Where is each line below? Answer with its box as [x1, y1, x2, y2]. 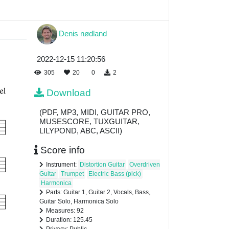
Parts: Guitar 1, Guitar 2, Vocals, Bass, [46, 189, 150, 196]
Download [47, 87, 91, 99]
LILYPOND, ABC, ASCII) [39, 126, 122, 135]
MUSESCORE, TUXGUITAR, [39, 117, 140, 126]
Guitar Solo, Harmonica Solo [39, 198, 119, 205]
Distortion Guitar [80, 161, 125, 169]
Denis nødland [59, 29, 107, 38]
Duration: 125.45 [46, 216, 93, 224]
